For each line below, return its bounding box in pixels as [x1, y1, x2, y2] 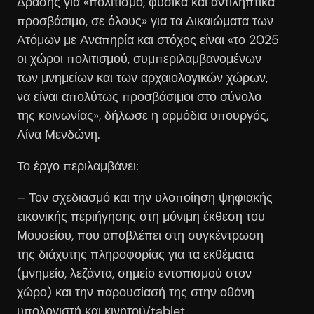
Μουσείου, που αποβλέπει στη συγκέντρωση [17, 226, 264, 244]
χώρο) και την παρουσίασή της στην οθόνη [17, 283, 254, 301]
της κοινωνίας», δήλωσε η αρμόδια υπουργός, [17, 107, 268, 124]
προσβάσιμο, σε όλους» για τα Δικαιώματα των [17, 12, 273, 29]
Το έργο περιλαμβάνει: [17, 157, 139, 175]
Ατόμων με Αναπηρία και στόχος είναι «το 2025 [17, 31, 279, 48]
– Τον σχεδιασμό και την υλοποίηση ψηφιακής [17, 189, 273, 206]
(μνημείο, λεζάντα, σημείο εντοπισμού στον [17, 264, 252, 282]
